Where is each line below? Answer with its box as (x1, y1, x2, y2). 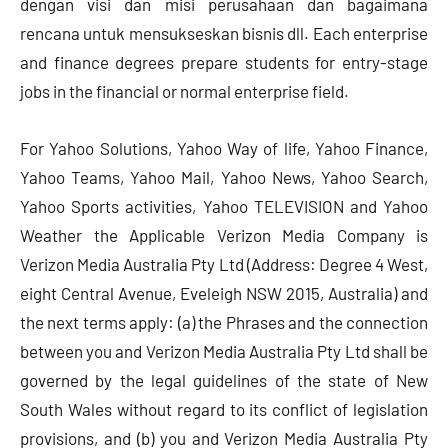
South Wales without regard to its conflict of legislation (20, 399, 428, 420)
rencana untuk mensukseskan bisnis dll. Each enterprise (20, 23, 428, 44)
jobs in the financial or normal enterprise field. (20, 81, 349, 102)
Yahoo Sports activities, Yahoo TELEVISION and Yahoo (20, 196, 428, 217)
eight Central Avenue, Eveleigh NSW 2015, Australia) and (20, 283, 428, 304)
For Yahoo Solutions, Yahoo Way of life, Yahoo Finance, (20, 138, 428, 159)
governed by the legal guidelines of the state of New (20, 370, 428, 391)
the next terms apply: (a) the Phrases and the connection (20, 312, 428, 333)
